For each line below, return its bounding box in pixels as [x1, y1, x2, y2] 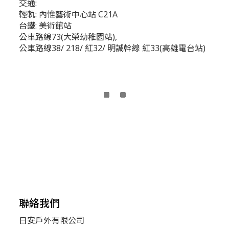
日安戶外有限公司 [19, 215, 84, 226]
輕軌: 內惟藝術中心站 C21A [19, 9, 118, 20]
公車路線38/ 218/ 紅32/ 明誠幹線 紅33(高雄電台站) [19, 42, 205, 54]
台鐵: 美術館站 [19, 20, 72, 32]
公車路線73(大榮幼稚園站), [19, 31, 117, 43]
